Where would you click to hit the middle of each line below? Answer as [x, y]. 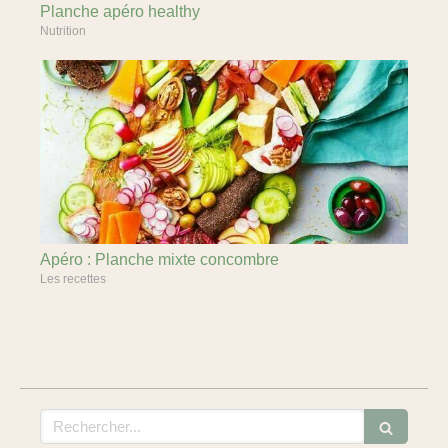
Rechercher [79, 418]
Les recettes [73, 279]
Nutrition [63, 31]
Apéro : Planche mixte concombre [159, 259]
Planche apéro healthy [120, 11]
